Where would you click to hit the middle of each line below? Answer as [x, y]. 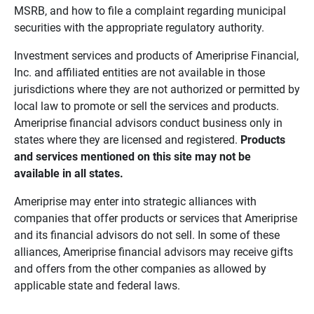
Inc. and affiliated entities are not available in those [139, 73]
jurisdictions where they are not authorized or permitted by [157, 89]
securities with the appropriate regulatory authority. [140, 28]
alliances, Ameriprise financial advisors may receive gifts [153, 252]
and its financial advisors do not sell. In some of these [146, 235]
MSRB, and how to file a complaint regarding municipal [150, 11]
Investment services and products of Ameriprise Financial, [156, 56]
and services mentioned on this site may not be [134, 157]
